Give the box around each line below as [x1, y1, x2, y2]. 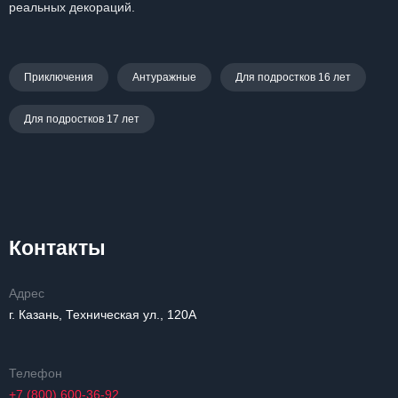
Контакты [9, 236, 106, 259]
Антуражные [132, 71, 196, 84]
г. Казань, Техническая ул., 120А [9, 307, 196, 322]
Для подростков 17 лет [24, 113, 139, 125]
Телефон [9, 366, 62, 380]
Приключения [24, 71, 93, 84]
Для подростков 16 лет [235, 71, 351, 84]
